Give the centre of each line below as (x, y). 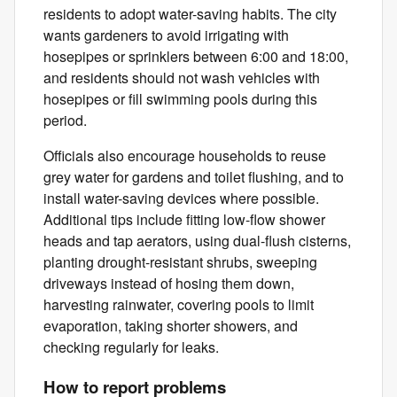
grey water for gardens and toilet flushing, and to (194, 177)
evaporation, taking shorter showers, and (171, 326)
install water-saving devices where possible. (181, 198)
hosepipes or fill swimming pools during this (180, 99)
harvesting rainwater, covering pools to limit (179, 305)
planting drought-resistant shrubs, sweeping (180, 262)
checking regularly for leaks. (131, 347)
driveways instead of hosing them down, (169, 284)
